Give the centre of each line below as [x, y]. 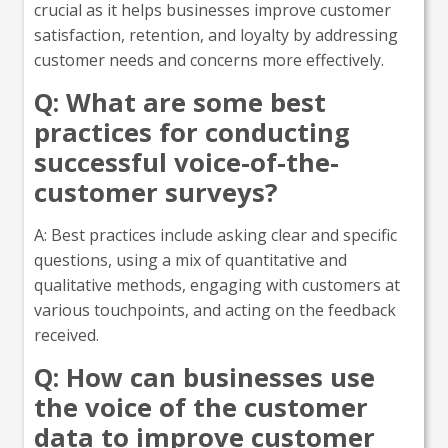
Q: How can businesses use [204, 377]
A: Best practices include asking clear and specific [215, 234]
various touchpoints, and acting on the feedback [215, 309]
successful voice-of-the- [186, 162]
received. [66, 334]
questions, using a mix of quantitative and [190, 259]
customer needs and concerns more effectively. [209, 59]
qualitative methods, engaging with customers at [217, 284]
